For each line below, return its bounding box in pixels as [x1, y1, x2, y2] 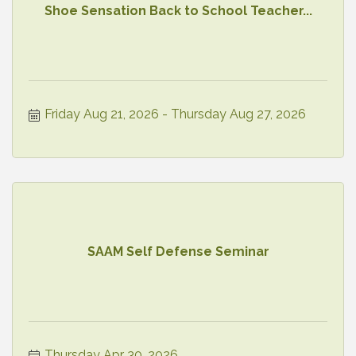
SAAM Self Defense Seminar [87, 244, 269, 260]
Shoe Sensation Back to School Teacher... [44, 3, 312, 19]
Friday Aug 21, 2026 [44, 106, 159, 122]
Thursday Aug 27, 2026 [171, 106, 306, 122]
